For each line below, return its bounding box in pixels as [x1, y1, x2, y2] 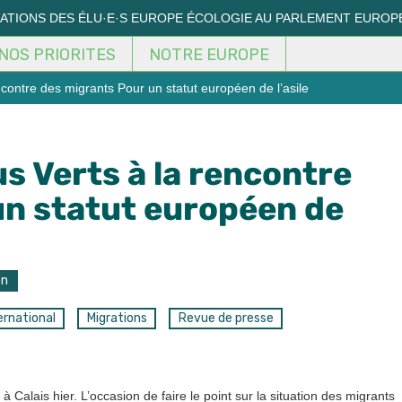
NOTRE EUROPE [149, 45, 269, 65]
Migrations [86, 310, 147, 327]
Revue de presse [178, 310, 274, 327]
